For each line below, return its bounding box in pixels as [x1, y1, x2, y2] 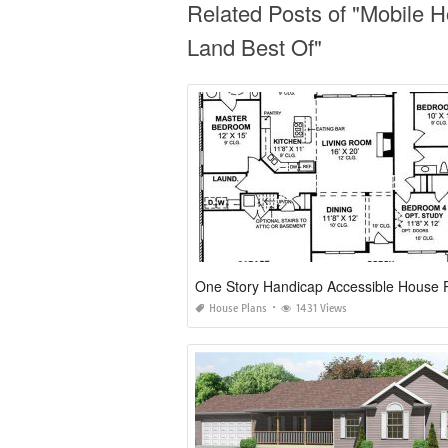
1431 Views [296, 302, 347, 316]
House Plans [209, 302, 267, 316]
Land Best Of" [187, 31, 322, 63]
